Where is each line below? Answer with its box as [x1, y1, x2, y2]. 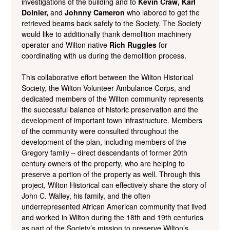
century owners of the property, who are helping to [22, 158, 185, 168]
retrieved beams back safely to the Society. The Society [22, 17, 201, 28]
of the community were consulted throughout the [22, 125, 179, 136]
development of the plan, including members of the [22, 136, 186, 147]
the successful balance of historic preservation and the [22, 104, 198, 114]
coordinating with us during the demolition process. [22, 50, 186, 61]
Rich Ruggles [109, 39, 157, 50]
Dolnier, [22, 7, 48, 17]
